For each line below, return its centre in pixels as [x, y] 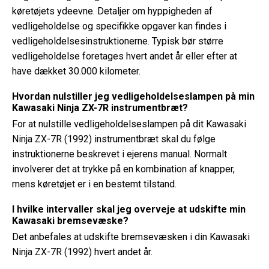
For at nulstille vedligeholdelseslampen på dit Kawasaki [129, 124]
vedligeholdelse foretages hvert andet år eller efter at [125, 56]
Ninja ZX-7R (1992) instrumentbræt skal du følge [114, 139]
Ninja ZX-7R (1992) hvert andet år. [82, 252]
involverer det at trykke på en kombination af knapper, [123, 169]
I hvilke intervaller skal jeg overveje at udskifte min [129, 209]
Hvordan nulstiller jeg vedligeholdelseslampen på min [133, 96]
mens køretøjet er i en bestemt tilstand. [94, 184]
